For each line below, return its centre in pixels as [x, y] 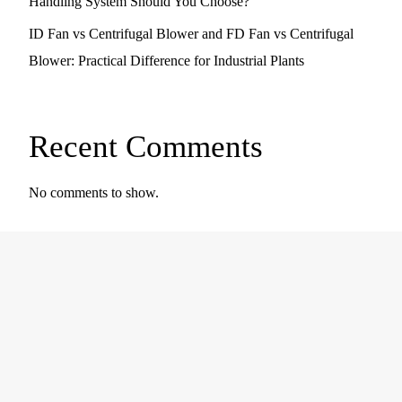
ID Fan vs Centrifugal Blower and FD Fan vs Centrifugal [191, 33]
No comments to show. [94, 193]
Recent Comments [146, 147]
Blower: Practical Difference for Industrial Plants [166, 60]
